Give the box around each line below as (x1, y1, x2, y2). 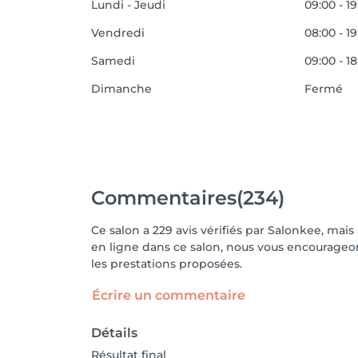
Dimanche (91, 82, 152, 96)
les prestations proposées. (91, 257, 242, 271)
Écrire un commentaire (92, 288, 245, 303)
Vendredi (91, 26, 145, 40)
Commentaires (91, 185, 237, 209)
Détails (91, 325, 137, 340)
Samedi (91, 54, 135, 68)
